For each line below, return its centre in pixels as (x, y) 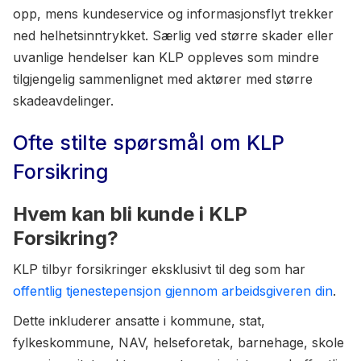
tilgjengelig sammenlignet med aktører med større (163, 79)
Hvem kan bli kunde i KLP (130, 214)
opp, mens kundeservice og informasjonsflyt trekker (173, 14)
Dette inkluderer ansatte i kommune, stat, (139, 321)
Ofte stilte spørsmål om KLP (149, 143)
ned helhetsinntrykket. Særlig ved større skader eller (173, 35)
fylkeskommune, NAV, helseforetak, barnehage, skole (178, 342)
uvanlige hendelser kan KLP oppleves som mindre (166, 57)
